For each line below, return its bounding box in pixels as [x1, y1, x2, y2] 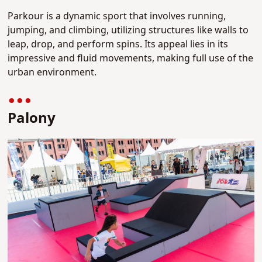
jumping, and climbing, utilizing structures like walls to [8, 23, 249, 38]
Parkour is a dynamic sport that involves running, [8, 9, 226, 24]
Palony [8, 108, 56, 130]
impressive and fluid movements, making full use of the [8, 51, 254, 66]
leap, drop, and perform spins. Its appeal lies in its [8, 37, 229, 52]
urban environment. [8, 65, 97, 80]
